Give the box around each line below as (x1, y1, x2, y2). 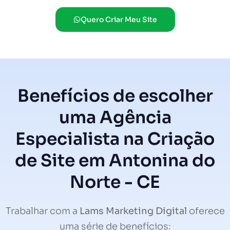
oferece (186, 205, 225, 217)
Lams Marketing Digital (79, 205, 187, 217)
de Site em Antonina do (15, 150, 215, 172)
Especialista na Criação (15, 128, 215, 150)
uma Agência (59, 107, 171, 129)
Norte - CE (70, 171, 160, 194)
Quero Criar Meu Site (80, 15, 157, 25)
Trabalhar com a (5, 205, 80, 217)
